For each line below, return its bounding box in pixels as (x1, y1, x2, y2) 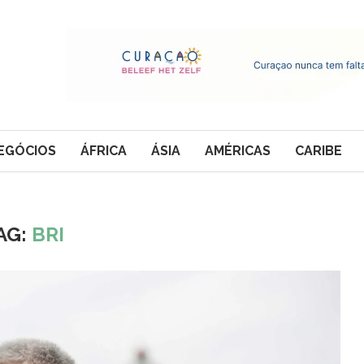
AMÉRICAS (205, 142, 271, 158)
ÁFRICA (80, 142, 127, 158)
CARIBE (295, 142, 342, 158)
